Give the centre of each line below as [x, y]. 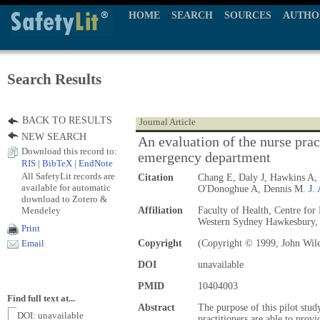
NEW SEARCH [54, 137]
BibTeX [57, 164]
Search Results [54, 79]
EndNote [96, 164]
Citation [156, 177]
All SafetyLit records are [68, 176]
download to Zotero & [64, 199]
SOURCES [248, 15]
